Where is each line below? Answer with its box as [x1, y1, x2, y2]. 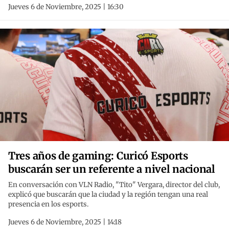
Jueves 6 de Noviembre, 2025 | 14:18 [8, 218, 122, 227]
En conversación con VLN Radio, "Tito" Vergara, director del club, [8, 180, 220, 190]
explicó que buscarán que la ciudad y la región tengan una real [8, 190, 208, 199]
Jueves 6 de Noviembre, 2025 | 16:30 [8, 3, 124, 12]
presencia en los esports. [8, 200, 88, 209]
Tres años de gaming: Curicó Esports [8, 149, 188, 163]
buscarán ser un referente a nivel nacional [8, 163, 215, 176]
